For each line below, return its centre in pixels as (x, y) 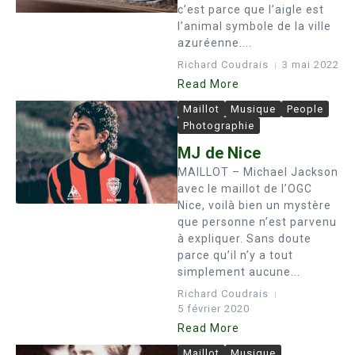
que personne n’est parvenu (257, 222)
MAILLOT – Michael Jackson (258, 172)
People (305, 109)
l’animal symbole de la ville (254, 26)
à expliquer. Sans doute (244, 239)
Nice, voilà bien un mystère (254, 205)
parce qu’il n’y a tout (235, 255)
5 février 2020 (214, 309)
